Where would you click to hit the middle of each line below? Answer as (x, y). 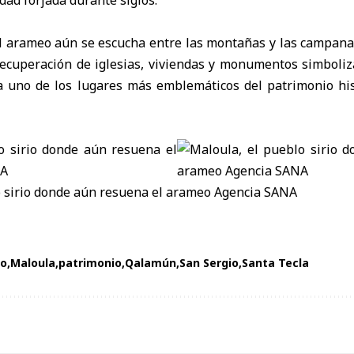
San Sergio (209, 262)
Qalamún (151, 262)
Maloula (33, 262)
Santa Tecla (275, 262)
